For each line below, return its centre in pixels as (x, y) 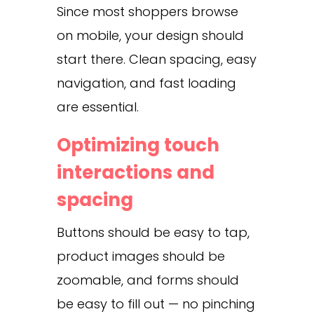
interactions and (135, 172)
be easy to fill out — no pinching (156, 303)
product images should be (141, 256)
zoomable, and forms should (148, 280)
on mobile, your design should (150, 35)
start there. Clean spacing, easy (156, 59)
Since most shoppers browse (147, 11)
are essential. (97, 107)
